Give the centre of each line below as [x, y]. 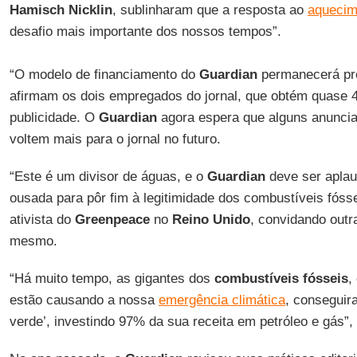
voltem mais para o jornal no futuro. [115, 139]
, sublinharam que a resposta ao [210, 10]
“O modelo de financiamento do [104, 75]
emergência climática [222, 300]
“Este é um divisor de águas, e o [108, 177]
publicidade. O [54, 118]
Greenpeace [112, 220]
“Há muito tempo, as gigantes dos [112, 279]
